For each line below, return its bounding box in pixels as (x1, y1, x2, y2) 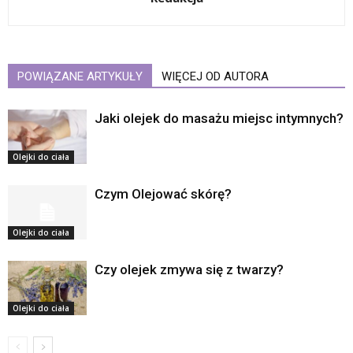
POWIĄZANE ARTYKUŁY (17, 69, 143, 84)
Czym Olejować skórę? (95, 185, 232, 202)
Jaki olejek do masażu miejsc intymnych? (95, 110, 344, 126)
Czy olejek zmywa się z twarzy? (95, 261, 284, 277)
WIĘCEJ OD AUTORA (162, 69, 269, 84)
